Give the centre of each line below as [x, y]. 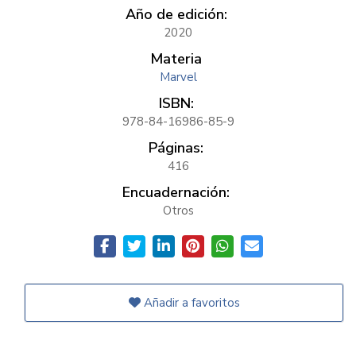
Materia [176, 59]
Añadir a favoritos [190, 303]
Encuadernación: [176, 192]
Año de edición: [176, 14]
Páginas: [176, 148]
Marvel [178, 77]
